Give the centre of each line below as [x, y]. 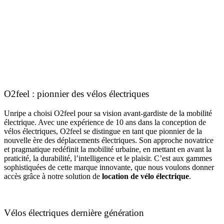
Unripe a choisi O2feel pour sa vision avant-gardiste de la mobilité [108, 113]
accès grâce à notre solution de [53, 176]
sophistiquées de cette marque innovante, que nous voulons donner [109, 167]
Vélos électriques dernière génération [74, 212]
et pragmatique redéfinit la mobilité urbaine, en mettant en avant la [108, 149]
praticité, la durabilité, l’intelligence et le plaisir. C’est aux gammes [108, 158]
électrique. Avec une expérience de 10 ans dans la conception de [105, 122]
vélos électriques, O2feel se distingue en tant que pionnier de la [103, 131]
